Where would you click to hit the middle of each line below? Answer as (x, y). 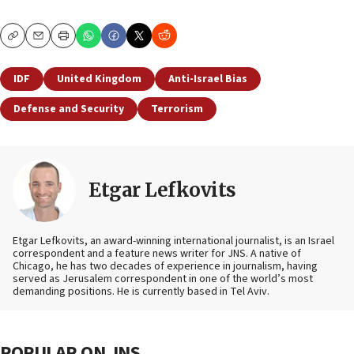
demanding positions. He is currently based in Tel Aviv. (141, 292)
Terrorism (177, 109)
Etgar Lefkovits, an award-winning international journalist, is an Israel (173, 241)
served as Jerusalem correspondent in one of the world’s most (163, 279)
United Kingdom (99, 79)
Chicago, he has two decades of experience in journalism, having (165, 267)
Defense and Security (69, 109)
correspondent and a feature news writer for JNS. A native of (157, 254)
